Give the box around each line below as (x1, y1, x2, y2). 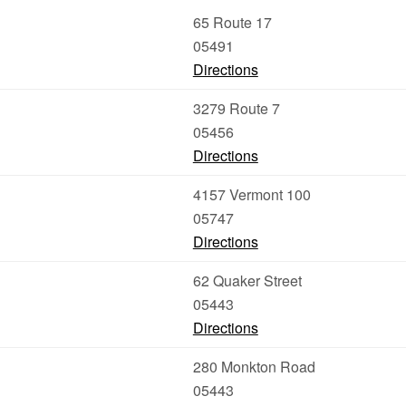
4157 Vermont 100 (192, 184, 311, 205)
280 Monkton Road (192, 356, 315, 377)
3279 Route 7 (192, 98, 280, 119)
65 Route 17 (192, 12, 272, 33)
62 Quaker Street (192, 270, 302, 291)
